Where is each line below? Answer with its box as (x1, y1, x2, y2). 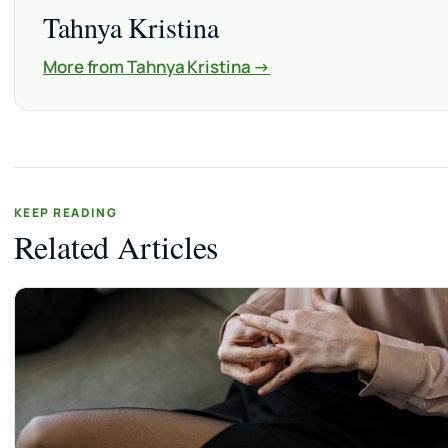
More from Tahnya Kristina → (43, 54, 271, 78)
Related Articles (14, 224, 219, 268)
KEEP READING (14, 203, 118, 221)
